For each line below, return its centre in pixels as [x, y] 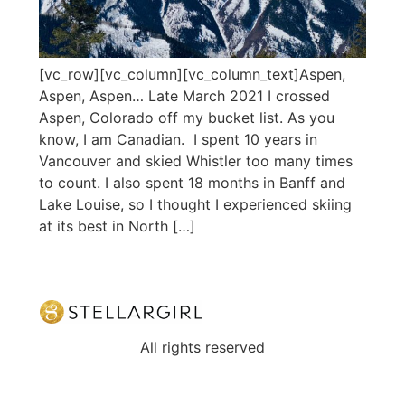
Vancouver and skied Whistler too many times [195, 160]
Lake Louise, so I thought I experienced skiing [195, 204]
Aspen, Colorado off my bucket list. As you [186, 117]
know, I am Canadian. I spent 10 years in [178, 139]
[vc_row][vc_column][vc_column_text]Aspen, [192, 74]
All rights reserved [202, 348]
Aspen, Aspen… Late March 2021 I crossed [184, 95]
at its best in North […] [117, 226]
